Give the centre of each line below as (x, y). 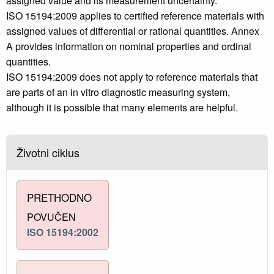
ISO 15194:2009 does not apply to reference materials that (132, 77)
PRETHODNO (59, 198)
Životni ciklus (48, 153)
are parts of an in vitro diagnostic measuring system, (118, 92)
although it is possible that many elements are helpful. (122, 108)
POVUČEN (51, 217)
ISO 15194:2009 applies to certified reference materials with (135, 16)
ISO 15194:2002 (63, 232)
